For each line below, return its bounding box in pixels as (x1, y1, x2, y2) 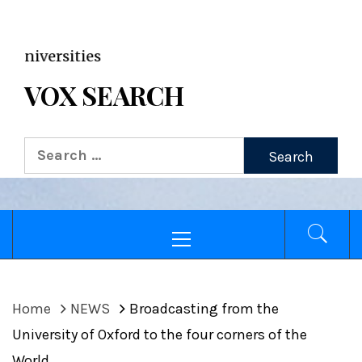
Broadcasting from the (129, 299, 279, 318)
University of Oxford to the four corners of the (12, 325, 307, 343)
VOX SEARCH (24, 77, 184, 112)
